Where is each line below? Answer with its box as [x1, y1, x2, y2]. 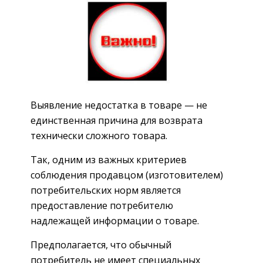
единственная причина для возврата [31, 113, 203, 127]
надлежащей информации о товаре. [31, 214, 199, 227]
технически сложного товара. [31, 129, 167, 142]
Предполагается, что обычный [31, 238, 171, 251]
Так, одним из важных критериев [31, 153, 187, 166]
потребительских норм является [31, 183, 181, 197]
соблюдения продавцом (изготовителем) [31, 168, 223, 181]
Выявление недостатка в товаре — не [31, 98, 207, 112]
